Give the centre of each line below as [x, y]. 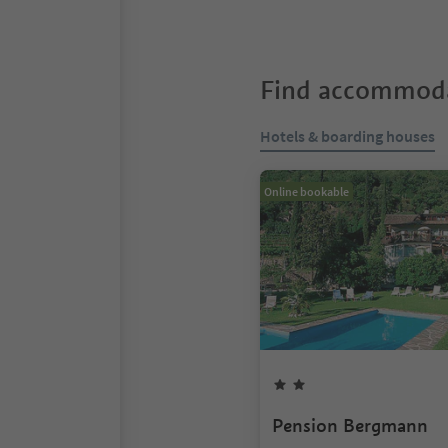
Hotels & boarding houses [347, 136]
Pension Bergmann [350, 425]
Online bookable [306, 191]
